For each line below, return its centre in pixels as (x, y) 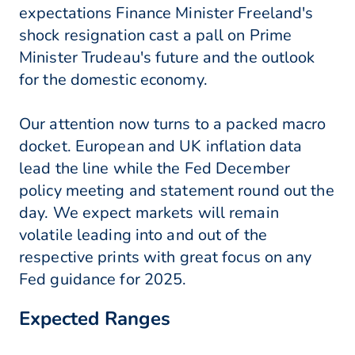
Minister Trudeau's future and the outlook (167, 58)
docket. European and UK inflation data (161, 147)
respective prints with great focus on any (166, 258)
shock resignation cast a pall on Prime (156, 36)
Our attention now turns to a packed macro (173, 124)
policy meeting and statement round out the (177, 191)
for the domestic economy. (113, 80)
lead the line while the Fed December (155, 169)
